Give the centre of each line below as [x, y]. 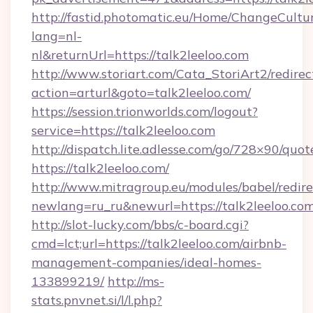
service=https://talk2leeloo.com [123, 130]
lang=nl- [57, 36]
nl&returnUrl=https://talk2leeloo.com [140, 55]
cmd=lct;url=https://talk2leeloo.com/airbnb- [159, 243]
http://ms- [136, 281]
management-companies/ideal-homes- [146, 262]
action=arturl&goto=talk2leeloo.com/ [141, 93]
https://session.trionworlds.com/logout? [145, 111]
